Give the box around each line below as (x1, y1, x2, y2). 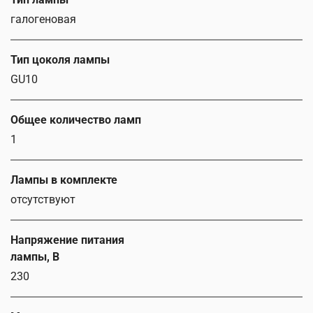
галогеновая (10, 13, 76, 27)
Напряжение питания (10, 233, 124, 247)
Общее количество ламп (10, 113, 141, 127)
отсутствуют (10, 193, 75, 207)
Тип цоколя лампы (10, 53, 110, 67)
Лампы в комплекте (10, 173, 117, 187)
